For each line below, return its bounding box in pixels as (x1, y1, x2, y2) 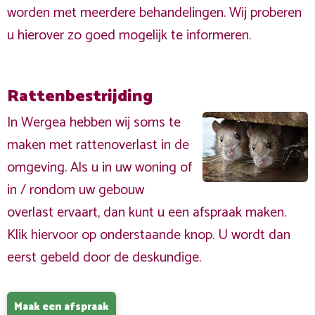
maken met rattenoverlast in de (7, 134, 189, 157)
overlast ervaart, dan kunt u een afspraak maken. (7, 201, 286, 224)
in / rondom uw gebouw (7, 179, 144, 202)
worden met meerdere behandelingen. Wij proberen (7, 1, 302, 25)
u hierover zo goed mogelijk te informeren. (7, 24, 251, 47)
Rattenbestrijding (7, 83, 153, 110)
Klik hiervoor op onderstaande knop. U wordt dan (7, 224, 290, 247)
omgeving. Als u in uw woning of (7, 156, 192, 179)
